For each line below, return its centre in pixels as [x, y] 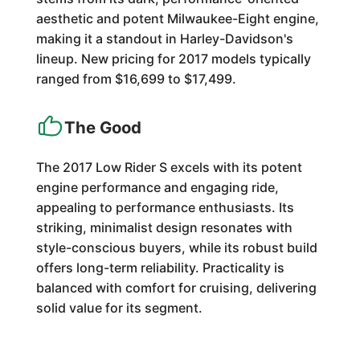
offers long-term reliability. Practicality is [160, 268]
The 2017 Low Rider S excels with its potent [169, 167]
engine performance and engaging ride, [157, 187]
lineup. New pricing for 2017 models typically [173, 59]
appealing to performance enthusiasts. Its [165, 207]
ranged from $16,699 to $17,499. [136, 79]
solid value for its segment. [119, 308]
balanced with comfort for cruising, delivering [176, 288]
